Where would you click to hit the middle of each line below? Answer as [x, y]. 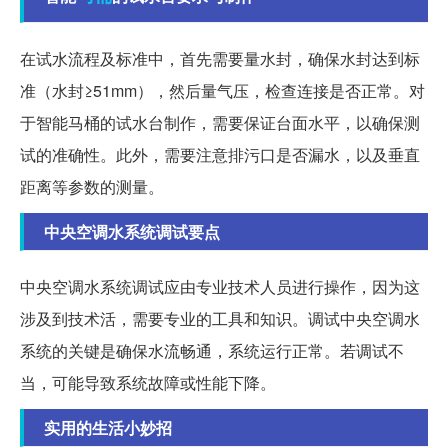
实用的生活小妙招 [108, 428]
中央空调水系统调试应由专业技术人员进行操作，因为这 [220, 287]
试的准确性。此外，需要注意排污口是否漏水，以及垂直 [220, 155]
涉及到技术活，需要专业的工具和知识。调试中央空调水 [220, 319]
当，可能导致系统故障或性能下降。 [148, 383]
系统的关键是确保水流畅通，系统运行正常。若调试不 [212, 351]
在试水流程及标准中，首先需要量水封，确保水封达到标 [220, 59]
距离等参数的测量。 [92, 187]
